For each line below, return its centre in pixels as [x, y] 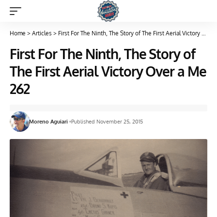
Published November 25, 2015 [107, 122]
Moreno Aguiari [49, 122]
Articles [42, 33]
